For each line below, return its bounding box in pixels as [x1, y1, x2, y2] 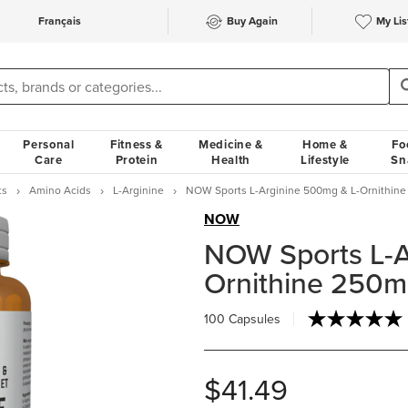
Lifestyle [300, 151, 351, 168]
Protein [115, 151, 158, 168]
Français [37, 13, 81, 28]
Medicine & [199, 136, 263, 153]
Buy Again [226, 13, 278, 28]
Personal [23, 136, 75, 153]
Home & [301, 136, 349, 153]
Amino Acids [29, 182, 91, 198]
